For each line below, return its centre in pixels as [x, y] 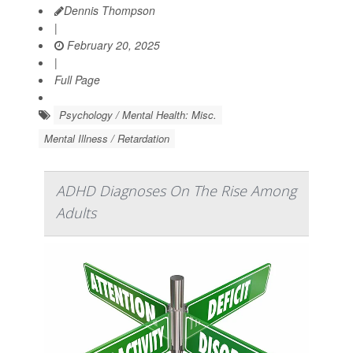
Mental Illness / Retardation [107, 139]
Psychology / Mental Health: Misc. [138, 115]
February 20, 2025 [112, 45]
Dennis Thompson [110, 11]
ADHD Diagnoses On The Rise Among [176, 191]
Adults [76, 213]
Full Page [77, 80]
